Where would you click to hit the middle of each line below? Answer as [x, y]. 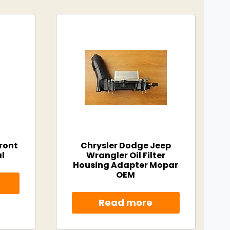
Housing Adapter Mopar [126, 165]
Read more [126, 203]
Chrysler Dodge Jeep [126, 146]
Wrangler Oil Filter [126, 155]
